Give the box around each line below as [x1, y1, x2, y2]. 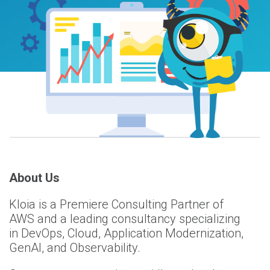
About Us [9, 170, 60, 185]
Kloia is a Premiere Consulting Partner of [9, 196, 224, 212]
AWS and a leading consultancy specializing [9, 211, 240, 226]
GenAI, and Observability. [9, 240, 140, 255]
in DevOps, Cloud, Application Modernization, [9, 225, 243, 240]
